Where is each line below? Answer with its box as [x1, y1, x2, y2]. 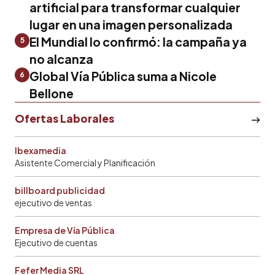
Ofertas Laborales [15, 111, 114, 125]
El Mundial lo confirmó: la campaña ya [29, 34, 247, 49]
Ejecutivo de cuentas [15, 236, 98, 248]
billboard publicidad [15, 184, 105, 196]
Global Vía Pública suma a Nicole [29, 68, 217, 83]
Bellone [29, 85, 74, 101]
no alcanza [29, 51, 93, 66]
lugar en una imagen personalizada [29, 17, 233, 32]
